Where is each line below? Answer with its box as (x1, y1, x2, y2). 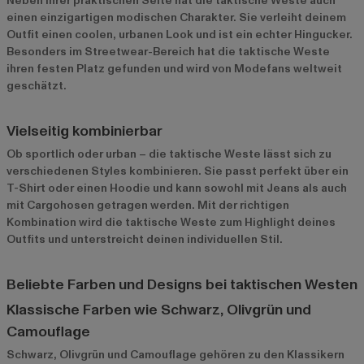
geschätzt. (6, 78, 67, 94)
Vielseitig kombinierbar (6, 121, 162, 142)
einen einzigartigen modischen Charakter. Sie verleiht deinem (6, 10, 346, 26)
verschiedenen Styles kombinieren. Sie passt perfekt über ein (6, 163, 349, 180)
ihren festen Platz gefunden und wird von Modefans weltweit (6, 61, 342, 77)
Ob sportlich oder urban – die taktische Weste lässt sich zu (6, 146, 331, 162)
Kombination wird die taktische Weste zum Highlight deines (6, 214, 336, 231)
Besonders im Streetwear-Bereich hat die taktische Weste (6, 44, 330, 60)
